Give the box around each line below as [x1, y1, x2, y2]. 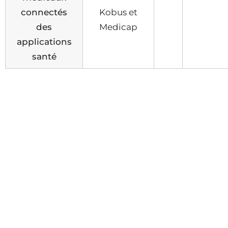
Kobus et [99, 7, 137, 17]
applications [16, 37, 72, 47]
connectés [21, 7, 67, 17]
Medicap [99, 22, 137, 32]
